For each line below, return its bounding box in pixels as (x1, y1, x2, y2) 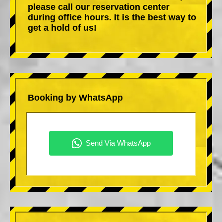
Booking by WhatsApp (28, 92, 123, 103)
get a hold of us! (28, 22, 97, 33)
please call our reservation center (28, 1, 169, 12)
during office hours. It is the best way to (28, 12, 196, 22)
